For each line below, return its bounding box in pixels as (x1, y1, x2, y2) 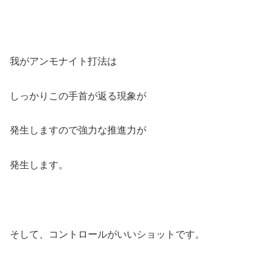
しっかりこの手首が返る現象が (10, 90, 146, 101)
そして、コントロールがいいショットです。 (10, 229, 205, 239)
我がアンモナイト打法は (10, 55, 117, 66)
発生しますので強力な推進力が (10, 125, 146, 136)
